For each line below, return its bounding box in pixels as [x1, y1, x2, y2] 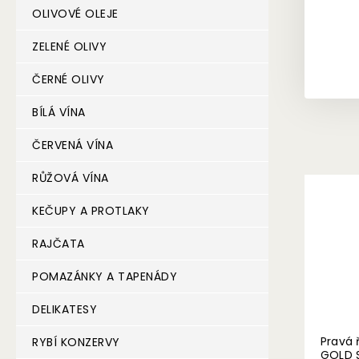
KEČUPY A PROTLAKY [32, 203, 150, 219]
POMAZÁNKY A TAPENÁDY [32, 268, 177, 284]
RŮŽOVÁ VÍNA [32, 170, 109, 186]
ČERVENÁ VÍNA [32, 137, 113, 153]
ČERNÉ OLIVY [32, 71, 105, 87]
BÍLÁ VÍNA [32, 104, 86, 120]
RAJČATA [32, 236, 85, 252]
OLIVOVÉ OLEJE [32, 6, 119, 22]
